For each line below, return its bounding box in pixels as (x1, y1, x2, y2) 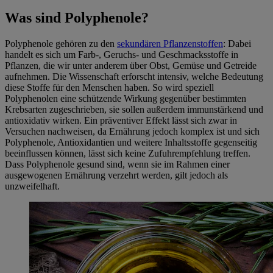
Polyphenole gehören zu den (5, 38, 117, 49)
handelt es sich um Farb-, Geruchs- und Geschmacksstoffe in (5, 49, 238, 60)
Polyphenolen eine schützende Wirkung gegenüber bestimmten (5, 93, 246, 104)
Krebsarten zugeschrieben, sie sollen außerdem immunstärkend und (5, 104, 263, 115)
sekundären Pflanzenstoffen (117, 38, 223, 49)
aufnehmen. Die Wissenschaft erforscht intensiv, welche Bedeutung (5, 71, 263, 82)
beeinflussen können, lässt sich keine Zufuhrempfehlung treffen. (5, 148, 250, 159)
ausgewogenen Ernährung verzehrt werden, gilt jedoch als (5, 170, 228, 181)
